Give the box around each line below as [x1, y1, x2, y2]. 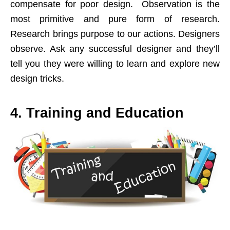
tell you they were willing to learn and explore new [10, 59, 220, 69]
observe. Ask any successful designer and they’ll [10, 44, 220, 54]
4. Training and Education [10, 105, 184, 121]
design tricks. [10, 73, 64, 84]
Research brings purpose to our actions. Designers [10, 29, 220, 40]
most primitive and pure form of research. [10, 14, 220, 25]
